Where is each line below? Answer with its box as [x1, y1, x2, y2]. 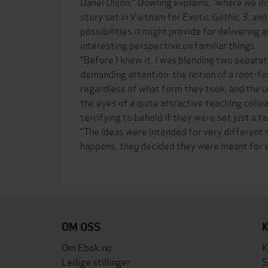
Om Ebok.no [62, 240, 112, 254]
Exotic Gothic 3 [182, 9, 248, 23]
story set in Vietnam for [80, 9, 182, 23]
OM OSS [62, 220, 100, 234]
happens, [80, 138, 120, 152]
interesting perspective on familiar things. [80, 38, 257, 51]
